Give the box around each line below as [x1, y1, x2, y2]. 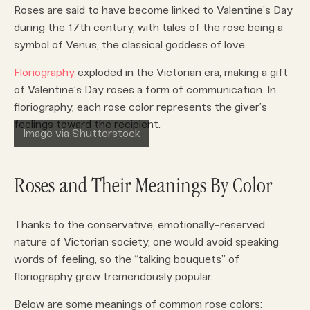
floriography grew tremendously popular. [14, 270, 212, 284]
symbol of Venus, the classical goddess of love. [14, 38, 247, 52]
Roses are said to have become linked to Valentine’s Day [14, 3, 293, 17]
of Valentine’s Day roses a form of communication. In [14, 83, 276, 97]
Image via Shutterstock [23, 127, 140, 140]
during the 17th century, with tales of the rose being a [14, 21, 283, 35]
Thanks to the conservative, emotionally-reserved [14, 218, 265, 232]
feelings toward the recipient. [14, 118, 161, 131]
